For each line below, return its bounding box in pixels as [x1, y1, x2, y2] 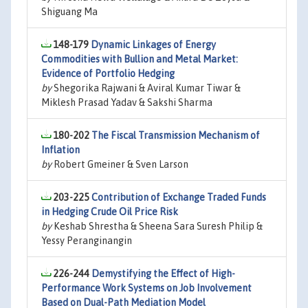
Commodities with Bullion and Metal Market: [41, 54, 238, 65]
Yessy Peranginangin [41, 235, 132, 246]
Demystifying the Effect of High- [91, 268, 235, 279]
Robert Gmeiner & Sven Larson [52, 159, 188, 170]
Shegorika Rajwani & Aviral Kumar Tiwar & [52, 82, 241, 93]
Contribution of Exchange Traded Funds [91, 192, 266, 203]
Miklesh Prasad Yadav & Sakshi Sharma [41, 97, 212, 108]
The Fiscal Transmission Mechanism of [91, 130, 260, 141]
